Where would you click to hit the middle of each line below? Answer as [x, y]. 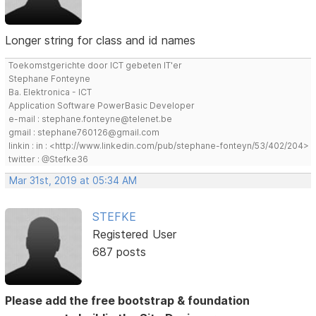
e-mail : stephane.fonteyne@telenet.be [91, 119]
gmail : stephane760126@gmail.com [84, 133]
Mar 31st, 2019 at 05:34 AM [73, 181]
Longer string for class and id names [101, 41]
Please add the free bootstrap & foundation [128, 300]
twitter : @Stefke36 [49, 159]
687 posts [119, 252]
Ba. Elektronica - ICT [50, 92]
